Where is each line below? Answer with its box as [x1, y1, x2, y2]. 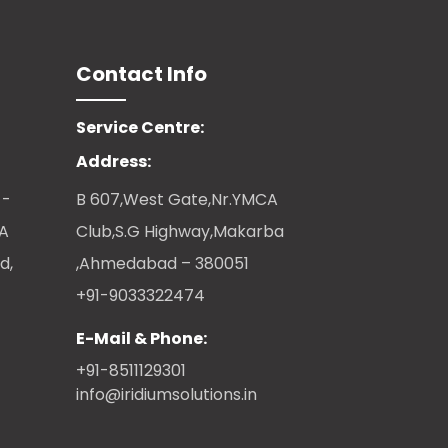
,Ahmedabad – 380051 [76, 252, 249, 276]
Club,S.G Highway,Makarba [76, 220, 284, 244]
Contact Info [76, 60, 207, 89]
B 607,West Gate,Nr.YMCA [76, 188, 278, 212]
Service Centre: [76, 116, 204, 140]
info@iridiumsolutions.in [76, 383, 257, 407]
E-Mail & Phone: [76, 327, 207, 351]
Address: [76, 150, 151, 174]
